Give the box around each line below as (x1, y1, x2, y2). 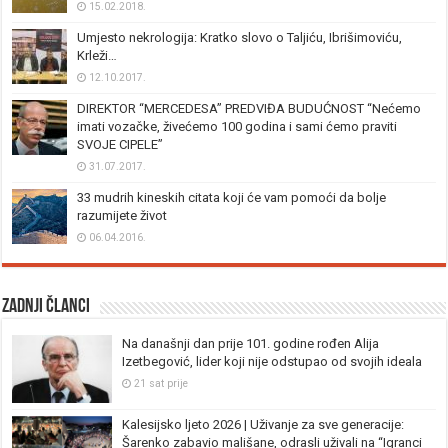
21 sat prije (134, 377, 189, 391)
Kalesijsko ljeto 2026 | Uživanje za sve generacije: (122, 417, 405, 433)
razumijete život (77, 208, 168, 224)
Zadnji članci (2, 297, 91, 318)
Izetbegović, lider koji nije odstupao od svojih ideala (122, 354, 423, 370)
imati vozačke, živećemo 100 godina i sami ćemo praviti (77, 119, 398, 135)
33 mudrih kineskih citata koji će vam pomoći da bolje (77, 190, 387, 206)
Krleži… (77, 48, 118, 64)
